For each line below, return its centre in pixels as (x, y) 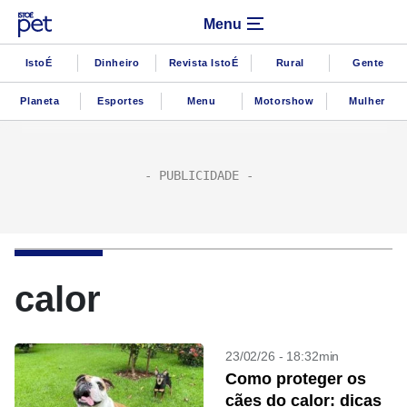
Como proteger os (296, 379)
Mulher (367, 100)
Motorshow (284, 100)
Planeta (40, 100)
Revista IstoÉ (203, 62)
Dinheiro (117, 62)
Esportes (120, 100)
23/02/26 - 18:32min (283, 356)
